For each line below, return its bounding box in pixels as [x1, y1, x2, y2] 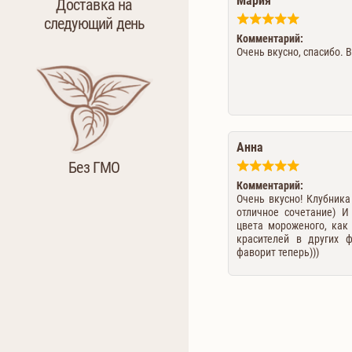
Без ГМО [68, 157, 120, 177]
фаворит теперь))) [236, 246, 319, 258]
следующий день [43, 13, 145, 33]
